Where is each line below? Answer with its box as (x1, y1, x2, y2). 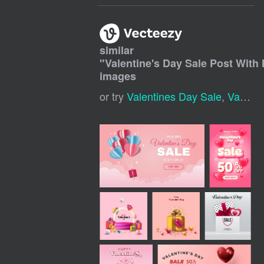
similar (100, 42, 134, 58)
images (100, 68, 137, 84)
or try (100, 88, 127, 104)
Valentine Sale (227, 88, 240, 104)
